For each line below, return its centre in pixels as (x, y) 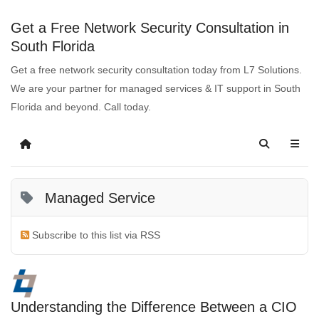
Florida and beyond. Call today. (81, 106)
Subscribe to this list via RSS (96, 235)
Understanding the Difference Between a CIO (154, 307)
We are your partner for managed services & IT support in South (156, 88)
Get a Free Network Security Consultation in (150, 28)
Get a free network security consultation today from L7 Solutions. (156, 69)
